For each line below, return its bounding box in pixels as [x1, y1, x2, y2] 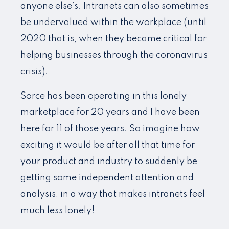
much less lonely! [20, 206, 95, 215]
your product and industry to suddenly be [20, 157, 197, 166]
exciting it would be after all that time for [20, 141, 195, 150]
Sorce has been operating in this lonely [20, 91, 187, 101]
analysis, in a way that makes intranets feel [20, 190, 205, 199]
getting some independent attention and [20, 173, 194, 182]
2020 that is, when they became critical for [20, 34, 207, 43]
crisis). [20, 67, 48, 76]
